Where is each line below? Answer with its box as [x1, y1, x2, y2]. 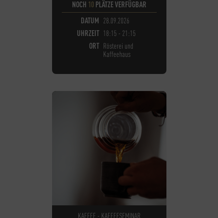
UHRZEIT [76, 28, 99, 38]
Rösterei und [103, 40, 133, 51]
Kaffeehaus [103, 49, 130, 59]
